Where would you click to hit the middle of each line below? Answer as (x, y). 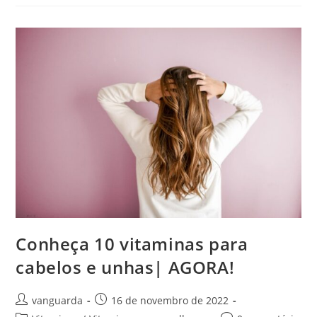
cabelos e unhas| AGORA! (125, 267)
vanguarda (58, 300)
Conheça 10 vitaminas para (132, 243)
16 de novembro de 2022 (170, 300)
